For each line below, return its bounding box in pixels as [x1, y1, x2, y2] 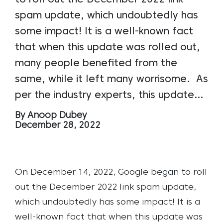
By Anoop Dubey [15, 111, 87, 120]
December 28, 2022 [15, 121, 101, 130]
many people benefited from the [15, 59, 177, 68]
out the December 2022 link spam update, [15, 183, 196, 192]
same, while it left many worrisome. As [15, 75, 208, 84]
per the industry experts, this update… [15, 91, 204, 100]
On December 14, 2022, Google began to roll [15, 168, 207, 177]
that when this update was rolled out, [15, 43, 200, 52]
